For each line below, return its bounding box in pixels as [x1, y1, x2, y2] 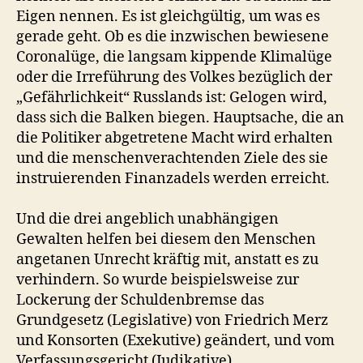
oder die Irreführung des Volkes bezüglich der [16, 68, 332, 87]
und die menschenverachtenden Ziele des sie [16, 149, 328, 168]
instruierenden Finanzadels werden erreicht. [16, 169, 330, 188]
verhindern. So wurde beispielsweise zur [16, 271, 299, 289]
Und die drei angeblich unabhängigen [16, 210, 279, 228]
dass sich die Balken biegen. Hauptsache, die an [16, 109, 344, 127]
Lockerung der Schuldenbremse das [16, 291, 264, 310]
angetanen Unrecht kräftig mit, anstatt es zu [16, 250, 318, 269]
